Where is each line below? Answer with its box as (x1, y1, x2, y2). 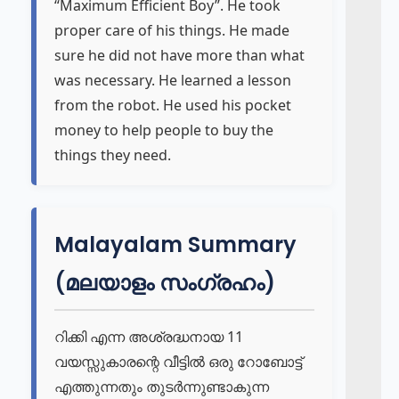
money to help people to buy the (54, 120, 273, 140)
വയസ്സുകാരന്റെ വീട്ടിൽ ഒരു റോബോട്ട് (54, 352, 302, 371)
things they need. (54, 145, 171, 165)
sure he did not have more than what (54, 45, 305, 65)
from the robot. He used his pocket (54, 95, 291, 115)
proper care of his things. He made (54, 20, 289, 40)
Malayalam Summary (54, 230, 297, 259)
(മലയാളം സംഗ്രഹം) (54, 268, 275, 297)
